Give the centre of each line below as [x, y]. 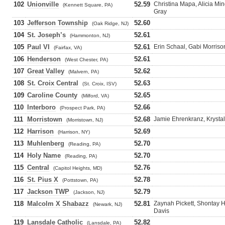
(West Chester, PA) [86, 60]
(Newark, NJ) [107, 204]
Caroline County [52, 95]
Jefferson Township [58, 23]
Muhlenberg [46, 143]
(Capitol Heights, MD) [78, 168]
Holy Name [44, 155]
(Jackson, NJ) [89, 192]
